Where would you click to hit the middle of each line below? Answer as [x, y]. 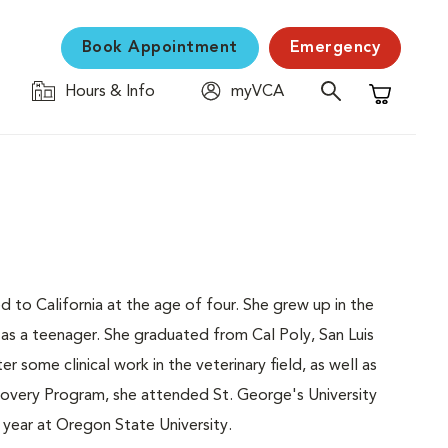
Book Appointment [159, 48]
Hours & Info [110, 92]
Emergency [334, 48]
